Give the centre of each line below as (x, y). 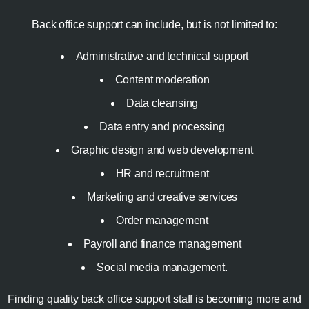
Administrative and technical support (162, 57)
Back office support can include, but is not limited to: (154, 25)
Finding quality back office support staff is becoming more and (154, 299)
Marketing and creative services (162, 197)
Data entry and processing (162, 127)
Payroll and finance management (162, 244)
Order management (162, 221)
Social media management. (162, 268)
